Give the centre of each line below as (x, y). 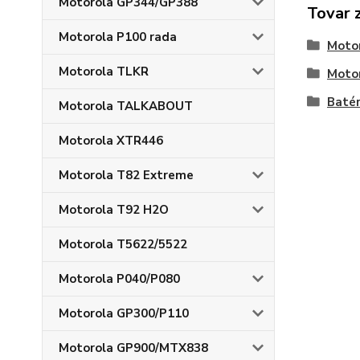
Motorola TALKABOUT (126, 106)
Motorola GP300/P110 (124, 313)
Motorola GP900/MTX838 (133, 348)
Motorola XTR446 (111, 141)
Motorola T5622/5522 (123, 244)
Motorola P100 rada (118, 37)
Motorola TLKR (104, 72)
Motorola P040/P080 (119, 279)
